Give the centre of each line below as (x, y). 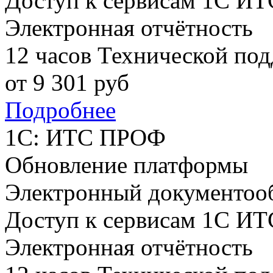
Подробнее (60, 110)
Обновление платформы (126, 165)
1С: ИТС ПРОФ (85, 138)
